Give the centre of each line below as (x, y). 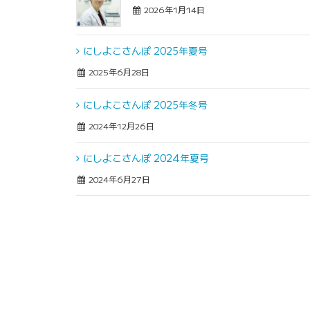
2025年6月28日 (118, 72)
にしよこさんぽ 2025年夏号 (145, 51)
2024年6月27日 (119, 179)
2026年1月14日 (174, 9)
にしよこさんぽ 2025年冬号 (145, 104)
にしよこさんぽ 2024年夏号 (146, 158)
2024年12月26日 (121, 125)
